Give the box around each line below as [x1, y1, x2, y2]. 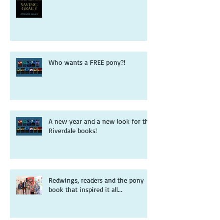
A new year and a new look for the [49, 138, 152, 147]
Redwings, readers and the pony [49, 197, 144, 206]
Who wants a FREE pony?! [49, 80, 125, 88]
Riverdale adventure [49, 7, 108, 15]
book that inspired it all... [49, 207, 122, 215]
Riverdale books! [49, 148, 97, 156]
